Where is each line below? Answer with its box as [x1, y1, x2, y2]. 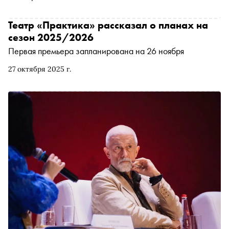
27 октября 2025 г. [8, 64, 71, 74]
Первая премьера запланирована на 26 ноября [8, 44, 184, 57]
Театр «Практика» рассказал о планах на [8, 18, 208, 32]
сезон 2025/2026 [8, 30, 94, 44]
